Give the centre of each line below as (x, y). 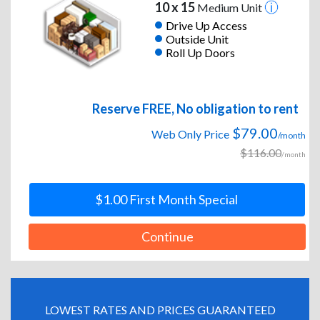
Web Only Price (190, 134)
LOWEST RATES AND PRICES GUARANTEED (160, 310)
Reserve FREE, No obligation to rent (195, 109)
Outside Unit (197, 39)
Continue (167, 237)
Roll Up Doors (200, 52)
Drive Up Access (206, 25)
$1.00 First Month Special (166, 200)
